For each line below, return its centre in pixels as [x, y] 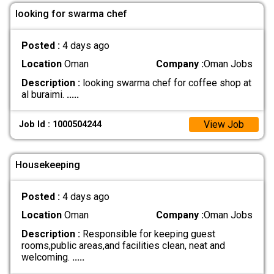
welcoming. [46, 257]
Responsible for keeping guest [147, 234]
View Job [224, 124]
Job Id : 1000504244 [61, 124]
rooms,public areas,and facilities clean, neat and [123, 245]
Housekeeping [48, 165]
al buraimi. [44, 94]
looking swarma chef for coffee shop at [165, 83]
